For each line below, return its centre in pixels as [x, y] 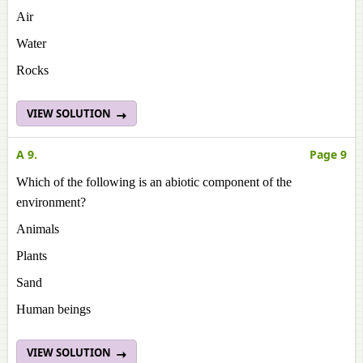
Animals [38, 229]
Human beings [53, 309]
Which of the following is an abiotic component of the [154, 182]
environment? [51, 202]
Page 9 [328, 154]
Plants [32, 256]
